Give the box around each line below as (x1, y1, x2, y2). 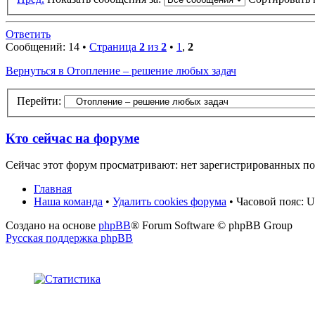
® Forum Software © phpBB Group (131, 219, 292, 232)
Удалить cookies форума (112, 195, 226, 208)
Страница (89, 41, 139, 53)
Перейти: (17, 94, 61, 107)
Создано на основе (6, 219, 98, 232)
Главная (34, 183, 72, 195)
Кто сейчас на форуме (6, 130, 139, 146)
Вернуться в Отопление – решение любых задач (6, 65, 236, 77)
